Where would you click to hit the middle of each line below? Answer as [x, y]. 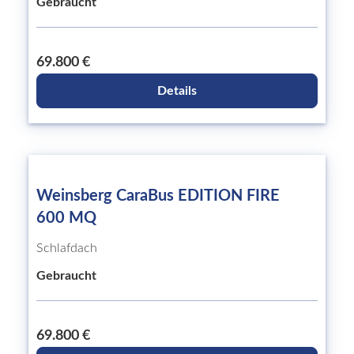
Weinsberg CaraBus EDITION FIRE [158, 196]
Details [177, 91]
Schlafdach [67, 248]
